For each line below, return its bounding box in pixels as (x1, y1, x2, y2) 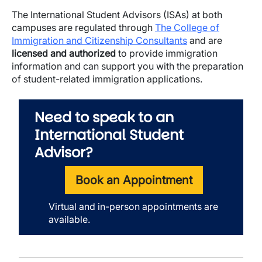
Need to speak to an (35, 108, 174, 127)
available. (49, 213, 92, 225)
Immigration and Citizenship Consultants (12, 35, 187, 46)
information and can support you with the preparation (12, 60, 243, 72)
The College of (155, 22, 219, 33)
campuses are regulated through (12, 22, 155, 33)
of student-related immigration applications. (12, 73, 205, 85)
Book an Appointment (75, 173, 192, 187)
